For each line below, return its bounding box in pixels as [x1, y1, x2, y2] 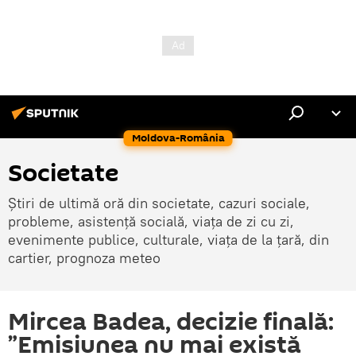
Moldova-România [131, 130, 225, 145]
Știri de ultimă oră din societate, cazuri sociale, [8, 194, 310, 212]
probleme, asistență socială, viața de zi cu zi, [8, 212, 294, 230]
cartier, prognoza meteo [8, 249, 161, 267]
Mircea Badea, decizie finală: [8, 305, 334, 339]
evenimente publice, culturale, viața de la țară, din [8, 230, 329, 249]
